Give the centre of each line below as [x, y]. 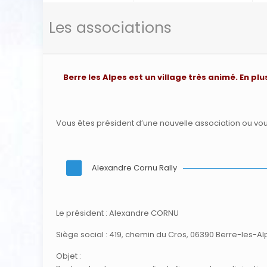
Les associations [110, 27]
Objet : [68, 256]
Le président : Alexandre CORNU [117, 213]
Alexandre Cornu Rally [134, 168]
